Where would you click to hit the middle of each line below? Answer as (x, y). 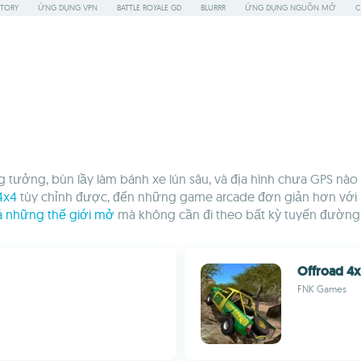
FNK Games (322, 289)
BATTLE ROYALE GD (149, 8)
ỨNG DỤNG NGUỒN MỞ (290, 8)
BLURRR (213, 8)
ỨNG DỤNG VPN (68, 8)
